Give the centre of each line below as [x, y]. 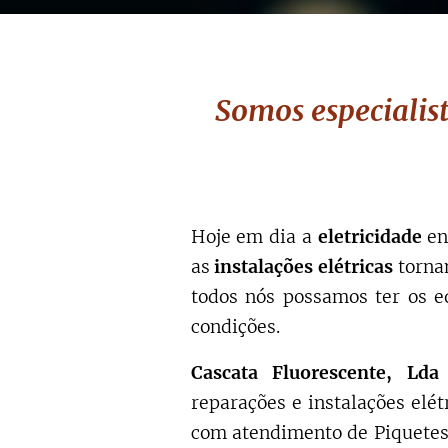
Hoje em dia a [254, 237]
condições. [235, 327]
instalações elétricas [304, 267]
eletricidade [372, 237]
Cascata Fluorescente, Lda [315, 373]
